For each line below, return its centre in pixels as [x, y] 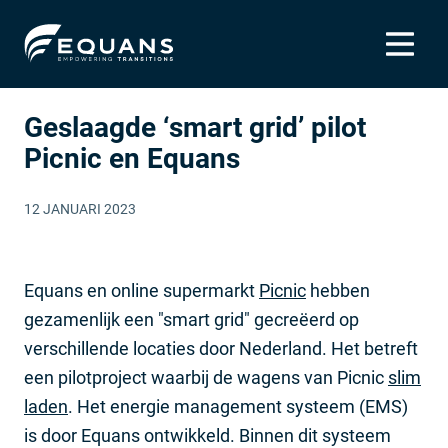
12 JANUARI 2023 [80, 209]
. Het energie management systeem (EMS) [238, 406]
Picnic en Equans [132, 158]
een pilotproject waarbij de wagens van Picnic [206, 377]
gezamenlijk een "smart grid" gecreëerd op [191, 319]
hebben [338, 290]
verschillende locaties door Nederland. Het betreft [221, 348]
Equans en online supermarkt [141, 290]
